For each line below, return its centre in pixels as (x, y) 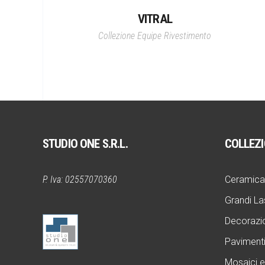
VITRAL (155, 19)
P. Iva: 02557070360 (80, 180)
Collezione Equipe (130, 36)
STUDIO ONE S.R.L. (85, 144)
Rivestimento (188, 36)
